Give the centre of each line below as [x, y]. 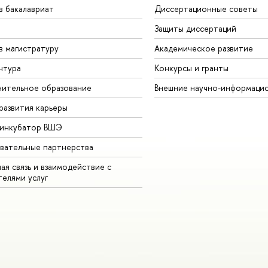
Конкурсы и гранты [191, 68]
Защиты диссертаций [195, 28]
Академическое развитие [203, 48]
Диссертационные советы [206, 8]
